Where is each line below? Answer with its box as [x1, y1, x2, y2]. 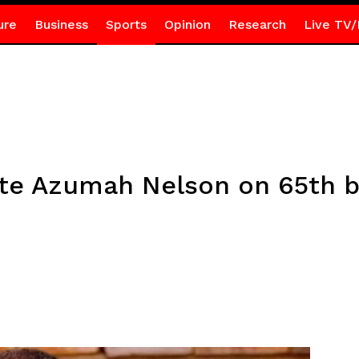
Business [34, 17, 88, 32]
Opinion [163, 17, 211, 32]
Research [228, 17, 286, 32]
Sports [105, 17, 147, 32]
